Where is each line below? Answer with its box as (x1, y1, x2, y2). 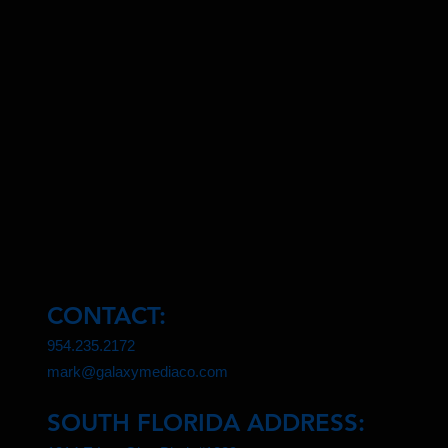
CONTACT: (47, 300, 166, 330)
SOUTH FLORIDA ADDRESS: (47, 407, 365, 437)
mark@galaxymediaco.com (47, 362, 228, 380)
